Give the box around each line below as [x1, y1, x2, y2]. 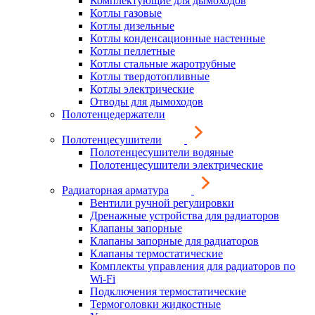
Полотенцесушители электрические [90, 159, 263, 171]
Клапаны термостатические [90, 247, 223, 259]
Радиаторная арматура [62, 184, 169, 196]
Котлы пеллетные [90, 45, 175, 57]
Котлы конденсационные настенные [90, 32, 265, 44]
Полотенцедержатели [62, 108, 165, 120]
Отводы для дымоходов [90, 96, 203, 108]
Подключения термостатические [90, 285, 246, 297]
